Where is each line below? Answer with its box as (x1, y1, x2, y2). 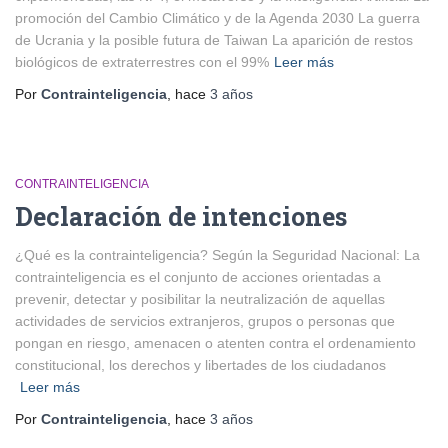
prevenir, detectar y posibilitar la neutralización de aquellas (15, 291, 385, 307)
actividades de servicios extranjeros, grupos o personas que (15, 313, 395, 329)
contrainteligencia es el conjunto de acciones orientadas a (15, 269, 381, 285)
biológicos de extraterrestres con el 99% (15, 54, 269, 70)
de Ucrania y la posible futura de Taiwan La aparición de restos (15, 32, 413, 48)
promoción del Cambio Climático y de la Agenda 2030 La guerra (15, 10, 420, 26)
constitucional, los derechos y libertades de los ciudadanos (15, 357, 386, 373)
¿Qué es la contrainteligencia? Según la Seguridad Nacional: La (15, 247, 420, 263)
